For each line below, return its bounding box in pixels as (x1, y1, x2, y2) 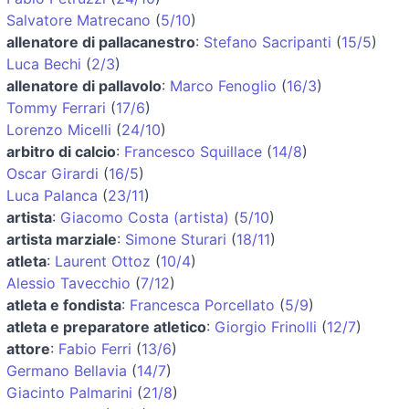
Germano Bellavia (6, 361, 127, 380)
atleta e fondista (6, 295, 121, 314)
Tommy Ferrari (6, 98, 106, 117)
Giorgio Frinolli (215, 317, 317, 336)
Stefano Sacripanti (204, 32, 331, 51)
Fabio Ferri (58, 339, 131, 358)
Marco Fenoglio (170, 76, 277, 95)
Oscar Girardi (6, 163, 99, 183)
